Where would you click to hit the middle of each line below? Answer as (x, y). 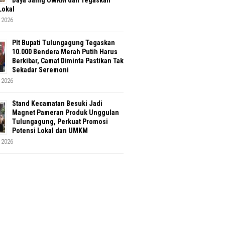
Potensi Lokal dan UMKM (50, 130)
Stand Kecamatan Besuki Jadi (57, 103)
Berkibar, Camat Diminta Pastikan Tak (68, 61)
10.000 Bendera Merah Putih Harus (65, 51)
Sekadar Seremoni (40, 70)
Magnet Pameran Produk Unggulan (66, 112)
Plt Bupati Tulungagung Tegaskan (64, 42)
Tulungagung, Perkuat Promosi (60, 121)
